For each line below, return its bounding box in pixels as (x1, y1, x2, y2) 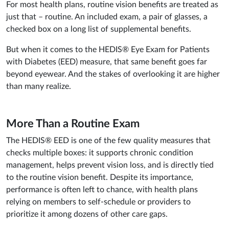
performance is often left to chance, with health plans (6, 186, 198, 194)
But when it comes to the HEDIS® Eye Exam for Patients (6, 45, 210, 54)
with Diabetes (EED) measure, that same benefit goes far (6, 58, 207, 66)
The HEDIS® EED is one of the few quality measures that (6, 136, 211, 145)
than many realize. (6, 82, 71, 91)
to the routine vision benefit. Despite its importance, (6, 173, 193, 182)
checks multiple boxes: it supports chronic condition (6, 149, 193, 157)
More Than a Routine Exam (6, 118, 140, 130)
